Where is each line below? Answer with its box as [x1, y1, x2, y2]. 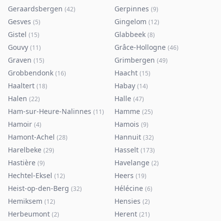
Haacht [114, 68, 138, 77]
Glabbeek [114, 30, 146, 39]
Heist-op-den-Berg [8, 184, 69, 193]
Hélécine [114, 184, 143, 193]
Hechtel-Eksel [8, 171, 52, 180]
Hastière [8, 158, 36, 167]
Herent [114, 209, 137, 219]
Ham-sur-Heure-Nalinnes [8, 107, 91, 116]
